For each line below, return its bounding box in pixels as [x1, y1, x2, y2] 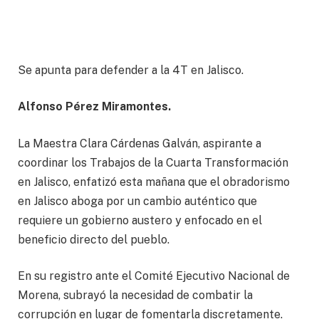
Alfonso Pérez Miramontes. [18, 100, 171, 114]
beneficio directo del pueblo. [18, 232, 169, 246]
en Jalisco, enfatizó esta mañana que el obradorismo [18, 174, 290, 189]
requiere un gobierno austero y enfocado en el [18, 213, 262, 227]
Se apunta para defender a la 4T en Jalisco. [18, 63, 244, 77]
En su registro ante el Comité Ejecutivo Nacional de [18, 269, 290, 283]
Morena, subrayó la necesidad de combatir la [18, 288, 253, 303]
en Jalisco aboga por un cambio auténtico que [18, 194, 257, 208]
